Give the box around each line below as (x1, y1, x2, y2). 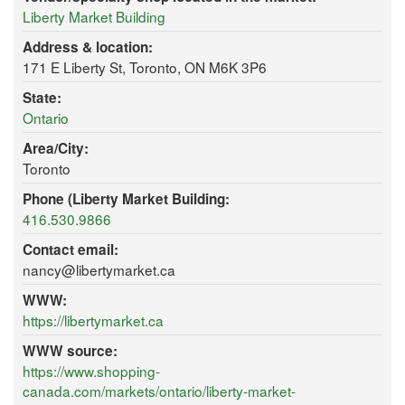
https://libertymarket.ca (23, 310, 164, 331)
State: (23, 88, 61, 108)
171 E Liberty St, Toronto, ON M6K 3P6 (23, 57, 267, 78)
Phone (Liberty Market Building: (23, 189, 230, 210)
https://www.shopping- (23, 361, 160, 381)
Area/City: (23, 138, 89, 159)
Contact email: (23, 240, 118, 260)
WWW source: (23, 341, 118, 362)
